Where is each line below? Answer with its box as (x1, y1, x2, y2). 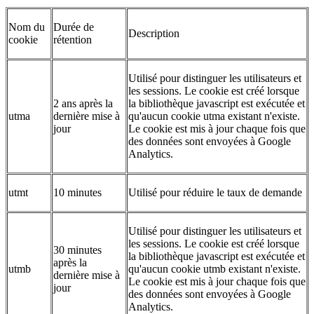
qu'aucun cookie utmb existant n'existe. (128, 263, 301, 275)
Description (128, 27, 179, 40)
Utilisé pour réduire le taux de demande (128, 186, 302, 199)
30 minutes (53, 244, 102, 257)
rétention (53, 34, 92, 46)
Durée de (53, 21, 94, 34)
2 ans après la (53, 97, 113, 110)
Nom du (8, 21, 45, 34)
